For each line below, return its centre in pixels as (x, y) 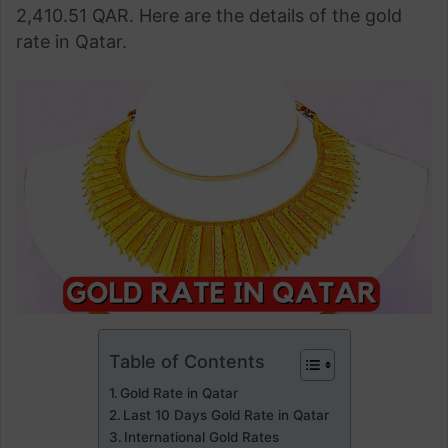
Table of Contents (186, 361)
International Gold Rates (202, 437)
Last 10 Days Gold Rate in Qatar (226, 415)
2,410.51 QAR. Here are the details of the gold (209, 15)
